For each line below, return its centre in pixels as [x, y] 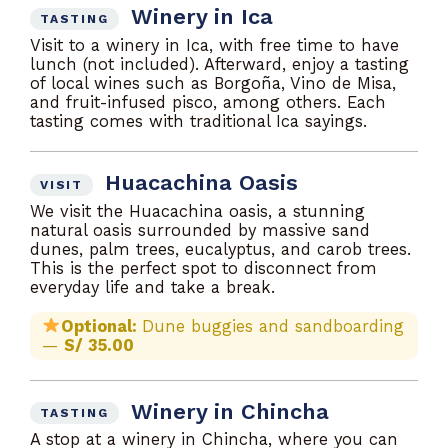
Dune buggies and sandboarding [272, 326]
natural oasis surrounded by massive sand [200, 230]
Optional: [101, 326]
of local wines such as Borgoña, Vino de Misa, [213, 83]
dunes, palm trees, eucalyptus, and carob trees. [220, 249]
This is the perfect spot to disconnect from [203, 268]
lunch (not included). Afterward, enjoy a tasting [219, 64]
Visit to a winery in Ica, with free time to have [214, 45]
